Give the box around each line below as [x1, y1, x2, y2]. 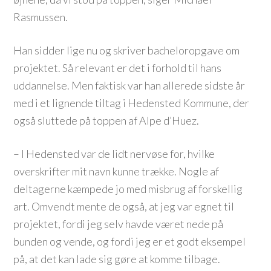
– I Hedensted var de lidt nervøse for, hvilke [13, 147, 215, 160]
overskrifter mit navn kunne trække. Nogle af [13, 165, 220, 178]
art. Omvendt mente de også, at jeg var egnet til [13, 200, 235, 213]
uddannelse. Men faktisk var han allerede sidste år [13, 79, 246, 92]
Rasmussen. [13, 10, 68, 24]
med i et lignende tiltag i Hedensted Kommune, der [13, 96, 250, 109]
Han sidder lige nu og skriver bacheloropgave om [13, 44, 240, 57]
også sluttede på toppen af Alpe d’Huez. [13, 114, 200, 127]
